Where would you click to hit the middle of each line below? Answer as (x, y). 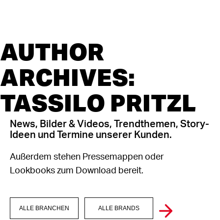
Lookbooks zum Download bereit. (77, 171)
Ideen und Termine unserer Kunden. (91, 135)
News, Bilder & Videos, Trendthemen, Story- (110, 124)
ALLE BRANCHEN (44, 208)
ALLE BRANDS (119, 208)
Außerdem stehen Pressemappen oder (87, 157)
